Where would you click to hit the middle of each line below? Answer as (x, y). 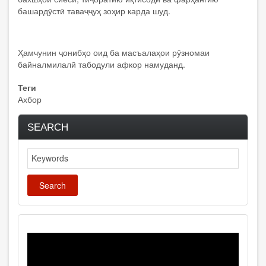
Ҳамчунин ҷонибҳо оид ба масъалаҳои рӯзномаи (114, 52)
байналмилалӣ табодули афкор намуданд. (102, 64)
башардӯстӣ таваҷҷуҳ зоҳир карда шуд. (94, 10)
